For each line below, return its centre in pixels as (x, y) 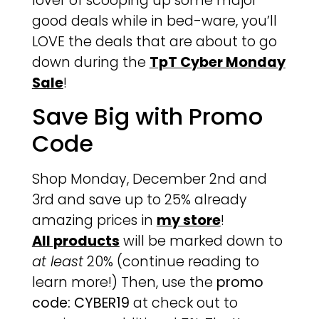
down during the (90, 62)
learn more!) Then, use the (124, 283)
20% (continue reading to (171, 262)
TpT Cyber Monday (217, 62)
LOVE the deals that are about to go (154, 41)
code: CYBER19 (80, 303)
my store (188, 221)
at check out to (183, 303)
